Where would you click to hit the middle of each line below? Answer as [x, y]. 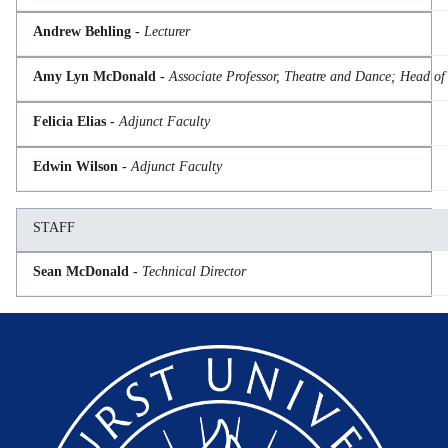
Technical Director [194, 272]
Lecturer [167, 32]
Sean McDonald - [87, 272]
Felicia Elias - [76, 122]
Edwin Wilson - [82, 167]
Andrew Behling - [88, 32]
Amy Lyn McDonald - [99, 77]
